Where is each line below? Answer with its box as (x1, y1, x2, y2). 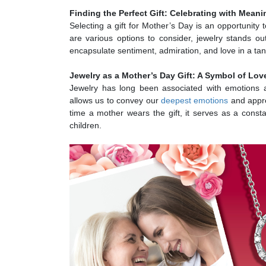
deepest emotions (160, 95, 229, 105)
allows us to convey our (69, 95, 161, 105)
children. (69, 120, 102, 130)
